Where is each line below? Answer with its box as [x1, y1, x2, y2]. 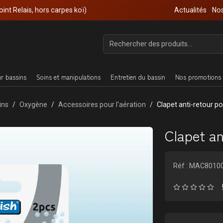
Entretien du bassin [111, 72, 165, 82]
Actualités [174, 6, 207, 14]
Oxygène [19, 101, 47, 109]
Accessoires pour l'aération [58, 101, 146, 109]
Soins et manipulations [36, 72, 101, 82]
